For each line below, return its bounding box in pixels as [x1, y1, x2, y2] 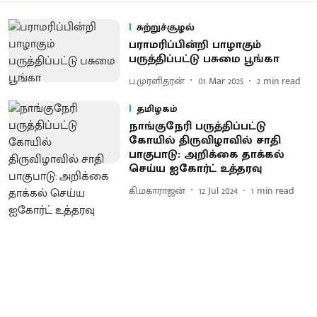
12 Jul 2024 [198, 182, 238, 199]
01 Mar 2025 [197, 72, 243, 89]
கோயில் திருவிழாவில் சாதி [128, 131, 281, 150]
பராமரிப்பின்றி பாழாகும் [128, 35, 261, 54]
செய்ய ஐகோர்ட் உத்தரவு [128, 159, 262, 178]
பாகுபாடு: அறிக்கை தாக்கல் [128, 145, 284, 164]
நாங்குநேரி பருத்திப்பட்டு [128, 117, 266, 136]
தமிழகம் [136, 100, 178, 117]
